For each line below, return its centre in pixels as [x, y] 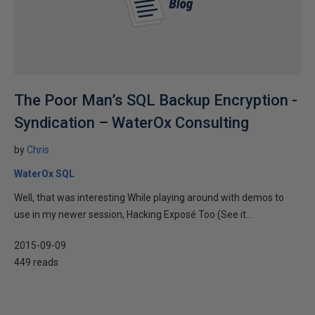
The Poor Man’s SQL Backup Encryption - [156, 100]
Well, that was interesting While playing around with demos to [149, 198]
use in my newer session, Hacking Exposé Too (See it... [133, 214]
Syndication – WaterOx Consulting [131, 123]
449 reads [36, 262]
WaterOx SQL [44, 174]
